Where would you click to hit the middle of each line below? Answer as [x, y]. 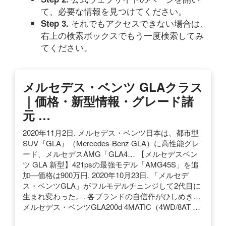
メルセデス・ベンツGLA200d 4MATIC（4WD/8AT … [111, 206]
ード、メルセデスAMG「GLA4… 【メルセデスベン [110, 153]
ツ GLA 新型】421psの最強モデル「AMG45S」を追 [111, 164]
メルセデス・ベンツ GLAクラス [113, 87]
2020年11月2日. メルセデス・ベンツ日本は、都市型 [111, 132]
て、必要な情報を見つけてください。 [114, 11]
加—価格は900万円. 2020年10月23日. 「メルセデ [106, 175]
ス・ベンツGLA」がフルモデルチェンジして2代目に [112, 185]
